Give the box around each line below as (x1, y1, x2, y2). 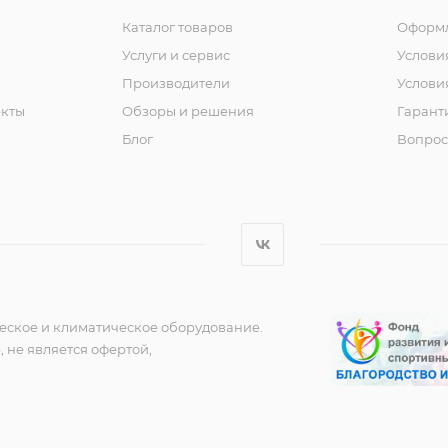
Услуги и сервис (122, 47, 230, 64)
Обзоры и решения (122, 103, 254, 120)
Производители (122, 75, 230, 92)
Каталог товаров (122, 19, 233, 36)
